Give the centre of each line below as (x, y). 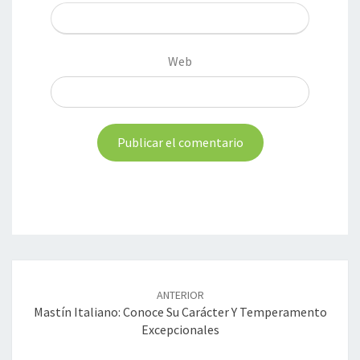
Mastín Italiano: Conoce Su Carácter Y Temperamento (180, 312)
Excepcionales (180, 330)
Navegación (59, 269)
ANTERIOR (180, 295)
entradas (47, 308)
